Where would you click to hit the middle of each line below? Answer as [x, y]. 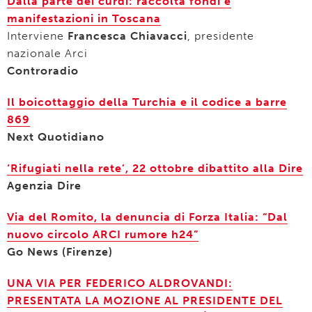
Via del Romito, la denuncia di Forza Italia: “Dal [147, 217]
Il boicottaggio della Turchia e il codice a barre [147, 102]
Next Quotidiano [56, 137]
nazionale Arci [47, 53]
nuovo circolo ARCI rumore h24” [103, 234]
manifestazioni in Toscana [84, 18]
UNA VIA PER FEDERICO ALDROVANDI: [120, 283]
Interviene [37, 36]
